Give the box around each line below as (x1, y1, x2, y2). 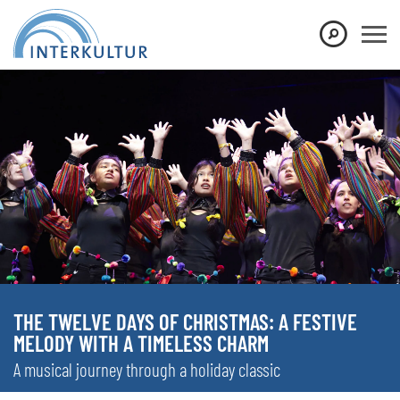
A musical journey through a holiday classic (13, 357, 280, 380)
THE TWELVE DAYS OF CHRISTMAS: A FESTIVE (13, 307, 357, 335)
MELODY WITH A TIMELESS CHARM (13, 329, 269, 356)
